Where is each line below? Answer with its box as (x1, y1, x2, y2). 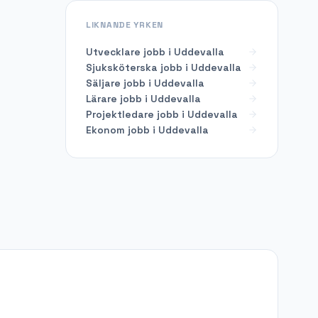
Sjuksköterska (86, 60, 158, 74)
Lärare (86, 92, 117, 105)
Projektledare (86, 107, 154, 121)
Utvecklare (86, 45, 141, 58)
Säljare (86, 76, 121, 89)
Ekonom (86, 123, 125, 136)
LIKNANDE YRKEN (86, 18, 164, 31)
